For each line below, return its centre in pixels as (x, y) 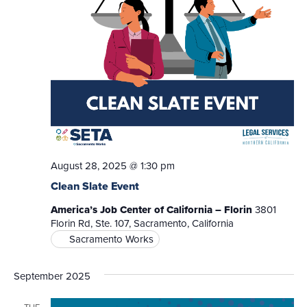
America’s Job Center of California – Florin (152, 210)
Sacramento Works (111, 240)
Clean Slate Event (95, 186)
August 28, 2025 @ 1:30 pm (112, 166)
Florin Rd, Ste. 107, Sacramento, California (142, 224)
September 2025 (52, 277)
